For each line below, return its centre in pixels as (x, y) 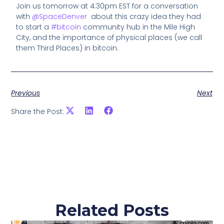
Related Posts (112, 210)
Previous (26, 93)
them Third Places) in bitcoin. (67, 48)
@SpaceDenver (61, 17)
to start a (34, 27)
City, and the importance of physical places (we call (109, 38)
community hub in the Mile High (138, 27)
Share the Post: (38, 111)
